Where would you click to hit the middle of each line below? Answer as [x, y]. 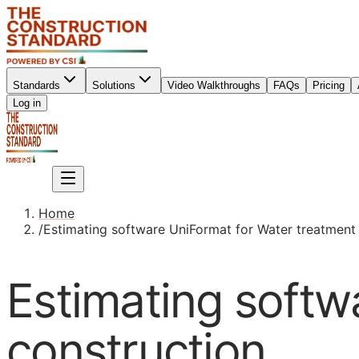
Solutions [114, 85]
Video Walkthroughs [214, 85]
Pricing [329, 85]
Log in [27, 103]
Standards [36, 85]
